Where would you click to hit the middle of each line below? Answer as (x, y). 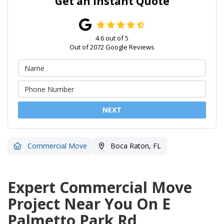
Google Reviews (129, 47)
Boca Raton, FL (135, 146)
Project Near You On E (89, 204)
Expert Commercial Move (100, 187)
